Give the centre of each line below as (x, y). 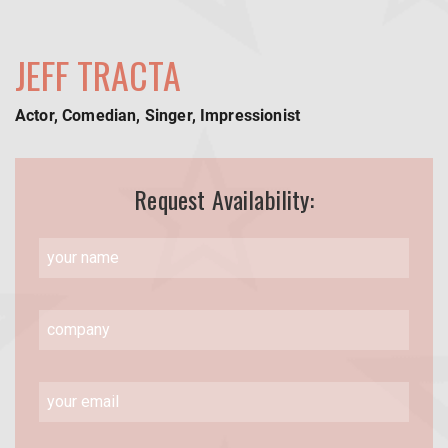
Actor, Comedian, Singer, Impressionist (158, 116)
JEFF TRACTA (98, 75)
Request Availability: (224, 199)
